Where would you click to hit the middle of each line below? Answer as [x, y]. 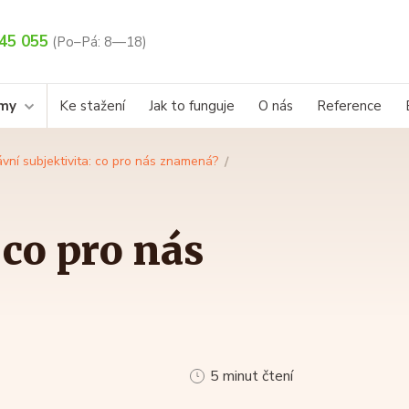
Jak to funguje [192, 106]
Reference [349, 106]
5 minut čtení [252, 377]
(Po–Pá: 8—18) [100, 42]
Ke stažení [92, 106]
